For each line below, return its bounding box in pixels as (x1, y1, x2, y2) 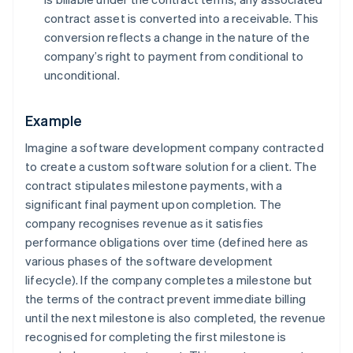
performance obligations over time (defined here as (25, 234, 309, 251)
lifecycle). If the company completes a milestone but (25, 272, 313, 288)
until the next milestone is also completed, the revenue (25, 310, 326, 326)
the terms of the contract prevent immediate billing (25, 291, 307, 307)
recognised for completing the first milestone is (25, 329, 287, 345)
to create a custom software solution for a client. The (25, 158, 317, 175)
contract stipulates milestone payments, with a (25, 177, 283, 194)
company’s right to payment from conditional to (44, 48, 304, 65)
